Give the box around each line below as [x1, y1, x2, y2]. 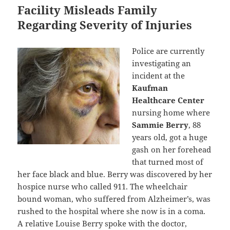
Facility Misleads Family [17, 2, 158, 18]
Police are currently [132, 46, 205, 56]
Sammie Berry [132, 120, 189, 130]
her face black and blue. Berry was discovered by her [17, 169, 213, 180]
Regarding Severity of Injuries [17, 17, 193, 33]
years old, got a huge [132, 132, 208, 143]
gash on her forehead [132, 144, 212, 155]
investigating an [132, 58, 191, 69]
